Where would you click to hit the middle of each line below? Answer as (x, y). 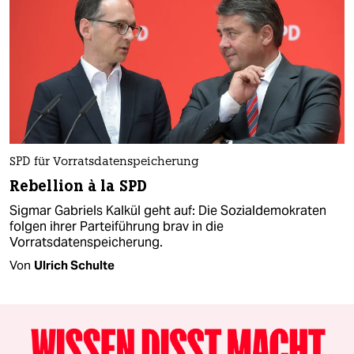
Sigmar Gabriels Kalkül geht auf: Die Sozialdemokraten (168, 210)
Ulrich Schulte (74, 265)
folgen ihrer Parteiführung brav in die (117, 226)
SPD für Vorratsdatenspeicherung (104, 162)
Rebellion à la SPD (78, 186)
